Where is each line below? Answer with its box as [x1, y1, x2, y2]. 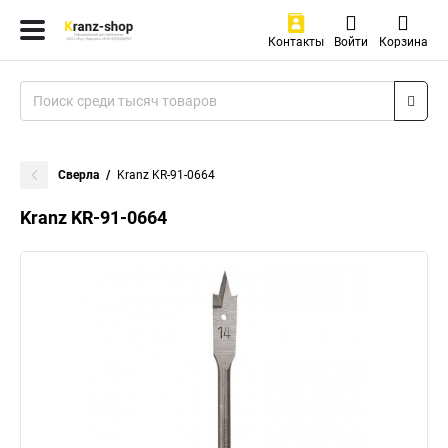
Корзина [378, 35, 428, 49]
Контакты [267, 35, 324, 49]
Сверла [58, 168, 99, 182]
